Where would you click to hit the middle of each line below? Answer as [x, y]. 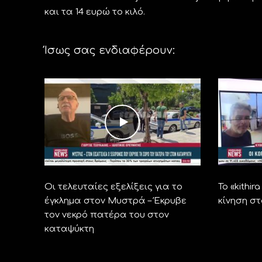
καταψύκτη [69, 229]
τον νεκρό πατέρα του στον [106, 215]
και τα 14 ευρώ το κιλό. [94, 12]
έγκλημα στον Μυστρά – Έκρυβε [115, 201]
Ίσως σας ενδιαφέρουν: [109, 50]
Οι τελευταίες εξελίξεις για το [113, 187]
